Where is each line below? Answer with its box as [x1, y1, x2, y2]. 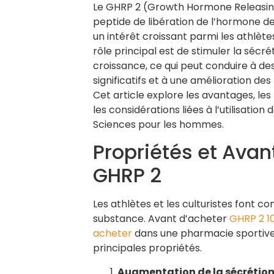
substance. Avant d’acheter [93, 212, 229, 226]
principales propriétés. [93, 241, 202, 256]
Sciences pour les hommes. [93, 117, 224, 131]
